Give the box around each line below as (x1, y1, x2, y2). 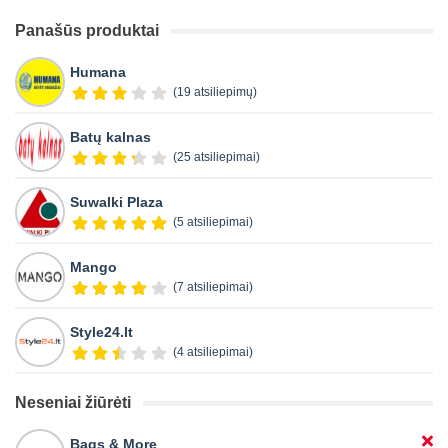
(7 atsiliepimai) (172, 279, 253, 294)
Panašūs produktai (15, 21, 159, 39)
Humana (70, 63, 126, 80)
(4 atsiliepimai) (172, 344, 253, 359)
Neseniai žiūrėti (15, 393, 131, 411)
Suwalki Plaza (70, 193, 163, 210)
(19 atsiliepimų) (172, 84, 257, 99)
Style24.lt (70, 323, 133, 340)
